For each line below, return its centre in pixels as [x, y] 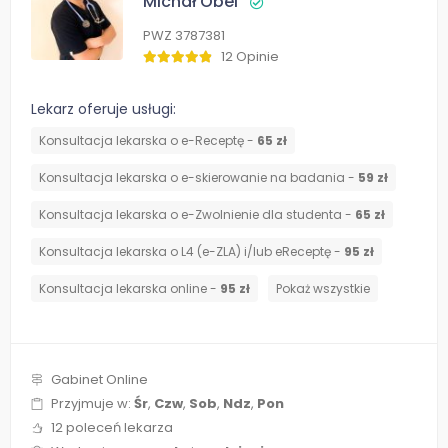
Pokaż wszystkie [323, 289]
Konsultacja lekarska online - [129, 289]
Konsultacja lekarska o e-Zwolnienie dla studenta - [197, 215]
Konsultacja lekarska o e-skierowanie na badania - [198, 178]
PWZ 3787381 [184, 36]
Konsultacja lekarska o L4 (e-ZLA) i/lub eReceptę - [191, 252]
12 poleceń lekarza [112, 428]
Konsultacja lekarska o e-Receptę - [148, 141]
